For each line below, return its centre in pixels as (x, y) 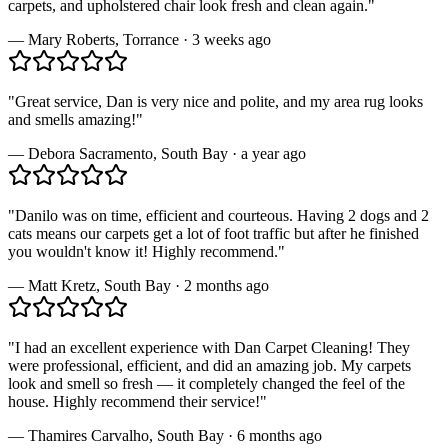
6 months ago (279, 435)
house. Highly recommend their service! (134, 401)
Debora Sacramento (90, 153)
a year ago (273, 153)
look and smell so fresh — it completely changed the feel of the (206, 383)
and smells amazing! (72, 119)
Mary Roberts (71, 39)
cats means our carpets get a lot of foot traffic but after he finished (213, 233)
